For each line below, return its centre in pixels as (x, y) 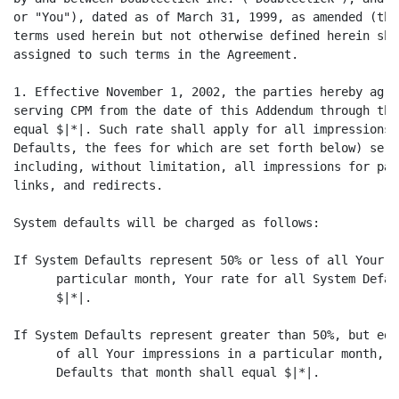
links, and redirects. (88, 185)
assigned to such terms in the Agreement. (156, 54)
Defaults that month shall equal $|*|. (167, 372)
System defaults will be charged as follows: (167, 223)
